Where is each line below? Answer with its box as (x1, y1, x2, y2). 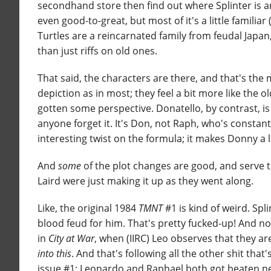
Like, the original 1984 (38, 201, 139, 215)
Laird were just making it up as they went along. (38, 174, 253, 188)
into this (38, 247, 71, 261)
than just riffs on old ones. (38, 44, 157, 58)
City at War (48, 232, 94, 246)
